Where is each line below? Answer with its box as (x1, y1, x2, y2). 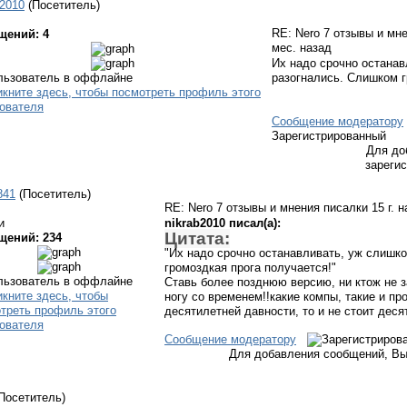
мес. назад (272, 41, 332, 55)
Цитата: (164, 228, 230, 248)
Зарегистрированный (272, 129, 386, 143)
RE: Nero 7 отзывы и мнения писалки (164, 201, 372, 214)
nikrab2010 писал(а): (164, 216, 281, 230)
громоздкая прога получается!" (164, 260, 336, 274)
